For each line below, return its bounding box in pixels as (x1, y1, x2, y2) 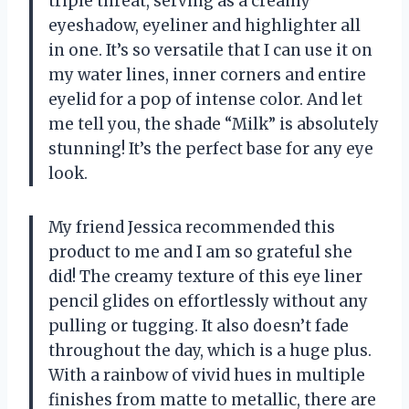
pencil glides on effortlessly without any (48, 290, 368, 311)
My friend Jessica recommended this (48, 216, 335, 237)
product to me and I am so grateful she (48, 241, 352, 262)
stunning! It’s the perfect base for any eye (48, 138, 373, 159)
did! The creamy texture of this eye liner (48, 266, 362, 287)
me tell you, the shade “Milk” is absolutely (48, 113, 379, 134)
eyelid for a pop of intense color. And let (48, 89, 362, 110)
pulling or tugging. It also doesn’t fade (48, 315, 349, 336)
